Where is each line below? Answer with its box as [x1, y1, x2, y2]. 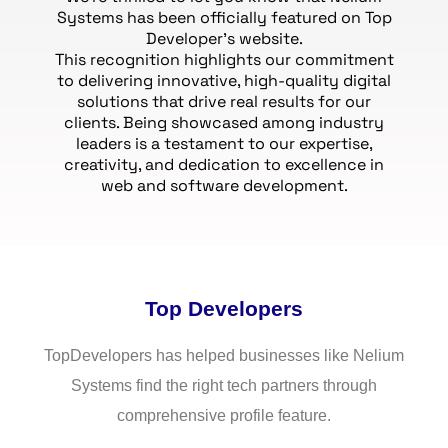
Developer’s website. [145, 28, 303, 49]
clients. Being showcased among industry [64, 112, 384, 133]
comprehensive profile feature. [117, 407, 331, 424]
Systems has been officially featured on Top [56, 7, 392, 28]
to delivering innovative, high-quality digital [57, 70, 391, 91]
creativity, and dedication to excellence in [64, 154, 384, 175]
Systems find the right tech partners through [71, 377, 377, 394]
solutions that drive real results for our [77, 91, 371, 112]
